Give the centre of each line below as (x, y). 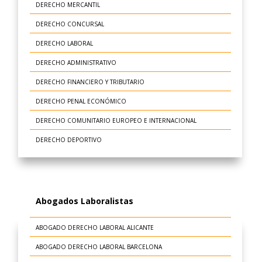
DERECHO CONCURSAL (70, 24)
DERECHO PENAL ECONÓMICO (81, 101)
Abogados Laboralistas (85, 201)
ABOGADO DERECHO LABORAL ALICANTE (94, 228)
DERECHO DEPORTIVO (68, 139)
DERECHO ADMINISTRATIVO (76, 62)
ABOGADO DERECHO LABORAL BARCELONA (99, 247)
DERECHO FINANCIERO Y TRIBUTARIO (90, 82)
